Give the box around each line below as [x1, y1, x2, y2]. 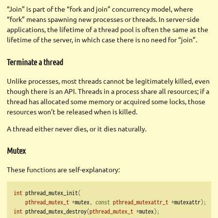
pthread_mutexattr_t [113, 198, 168, 206]
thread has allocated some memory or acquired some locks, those [7, 96, 205, 106]
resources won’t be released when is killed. [7, 107, 137, 116]
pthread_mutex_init [22, 189, 78, 197]
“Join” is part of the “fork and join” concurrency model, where [7, 4, 193, 14]
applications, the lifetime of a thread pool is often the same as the [7, 25, 208, 34]
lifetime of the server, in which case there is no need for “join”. [7, 35, 197, 44]
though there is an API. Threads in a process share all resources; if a [7, 86, 209, 95]
